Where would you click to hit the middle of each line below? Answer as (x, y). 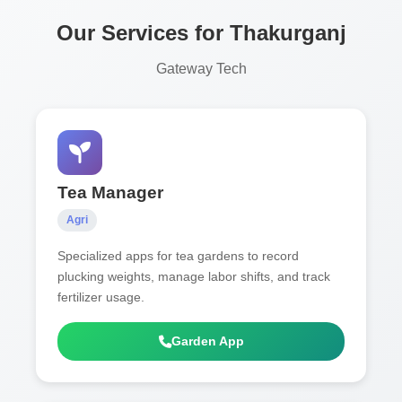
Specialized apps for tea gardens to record (178, 256)
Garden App (207, 341)
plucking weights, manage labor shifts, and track (194, 277)
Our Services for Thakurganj (201, 32)
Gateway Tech (201, 69)
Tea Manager (110, 193)
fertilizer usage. (101, 297)
